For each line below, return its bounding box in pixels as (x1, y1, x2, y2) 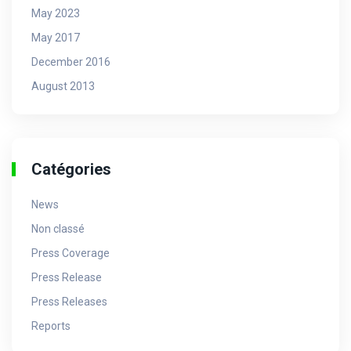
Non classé (31, 222, 85, 235)
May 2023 (31, 6, 80, 20)
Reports (31, 319, 71, 332)
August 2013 (31, 79, 95, 92)
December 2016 (31, 55, 110, 68)
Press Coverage (31, 246, 110, 259)
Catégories (31, 159, 111, 179)
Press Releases (31, 295, 107, 308)
